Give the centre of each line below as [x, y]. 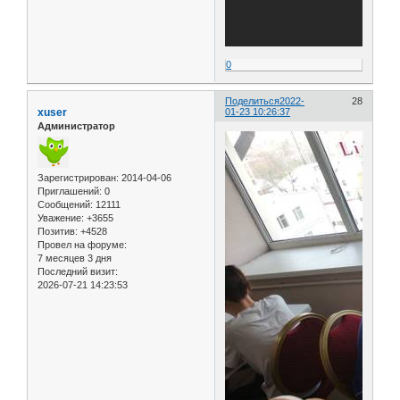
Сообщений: [65, 205]
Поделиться [253, 101]
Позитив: [58, 232]
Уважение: [61, 218]
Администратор [76, 126]
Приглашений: [70, 192]
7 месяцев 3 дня [75, 258]
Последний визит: [78, 272]
